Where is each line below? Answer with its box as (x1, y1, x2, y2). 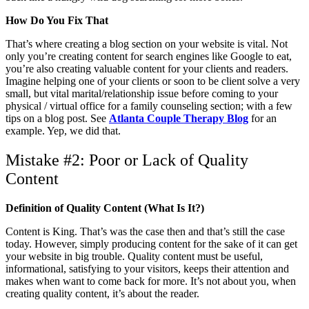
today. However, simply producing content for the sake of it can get (6, 237, 297, 250)
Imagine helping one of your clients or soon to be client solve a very (6, 74, 300, 87)
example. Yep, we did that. (6, 124, 123, 137)
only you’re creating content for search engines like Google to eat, (6, 50, 292, 62)
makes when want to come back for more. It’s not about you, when (6, 275, 296, 287)
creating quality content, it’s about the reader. (6, 287, 199, 299)
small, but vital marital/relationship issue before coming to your (6, 87, 278, 99)
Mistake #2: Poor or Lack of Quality (6, 150, 248, 169)
